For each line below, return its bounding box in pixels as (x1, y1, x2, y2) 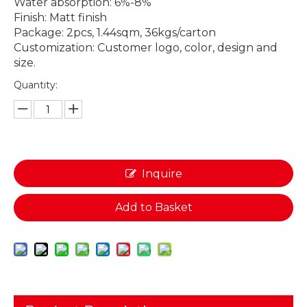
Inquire (141, 167, 182, 180)
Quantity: (14, 79, 58, 91)
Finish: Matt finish (14, 11, 107, 24)
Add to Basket (114, 201, 193, 214)
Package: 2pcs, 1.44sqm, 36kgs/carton (14, 26, 216, 39)
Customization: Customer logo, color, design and (14, 41, 278, 54)
